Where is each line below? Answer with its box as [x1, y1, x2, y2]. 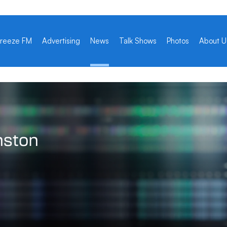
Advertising [42, 36, 80, 46]
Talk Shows [119, 36, 157, 46]
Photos [166, 36, 189, 46]
